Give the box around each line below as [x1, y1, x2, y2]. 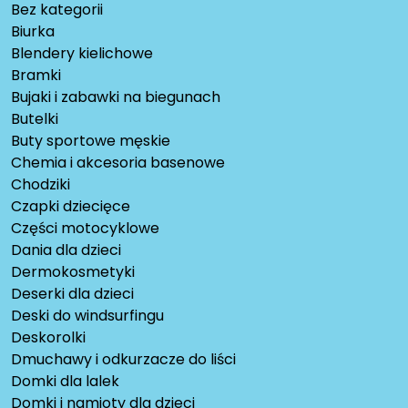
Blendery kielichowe [11, 42, 153, 64]
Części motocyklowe [11, 217, 159, 239]
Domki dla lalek [11, 370, 119, 392]
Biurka [11, 20, 55, 42]
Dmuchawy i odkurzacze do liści [11, 348, 236, 370]
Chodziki [11, 173, 70, 195]
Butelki [11, 107, 58, 129]
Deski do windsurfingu [11, 304, 164, 326]
